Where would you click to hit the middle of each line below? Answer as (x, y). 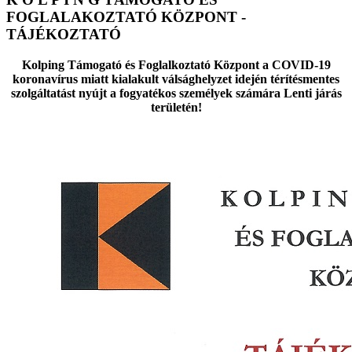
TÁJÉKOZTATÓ (64, 35)
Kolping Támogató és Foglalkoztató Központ (142, 64)
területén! (176, 107)
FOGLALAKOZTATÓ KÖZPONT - (126, 17)
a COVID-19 (296, 64)
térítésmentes (305, 79)
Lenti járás (312, 93)
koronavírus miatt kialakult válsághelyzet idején (141, 79)
